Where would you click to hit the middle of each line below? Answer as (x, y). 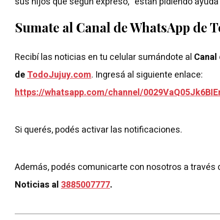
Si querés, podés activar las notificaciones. (98, 130)
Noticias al (38, 185)
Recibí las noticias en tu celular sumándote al (104, 57)
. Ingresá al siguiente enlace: (148, 75)
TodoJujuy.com (59, 75)
